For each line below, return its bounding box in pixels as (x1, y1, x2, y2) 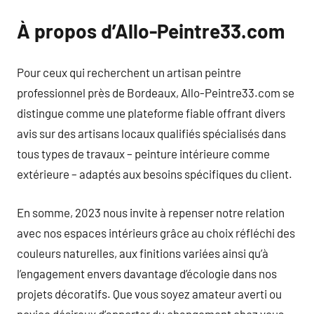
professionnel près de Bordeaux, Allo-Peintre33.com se (17, 86, 294, 100)
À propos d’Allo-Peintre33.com (17, 18, 285, 43)
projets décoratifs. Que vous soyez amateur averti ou (17, 286, 282, 301)
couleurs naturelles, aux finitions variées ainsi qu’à (17, 245, 268, 260)
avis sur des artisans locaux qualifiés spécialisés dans (17, 126, 286, 140)
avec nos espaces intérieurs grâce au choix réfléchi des (17, 225, 295, 240)
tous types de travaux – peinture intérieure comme (17, 146, 270, 161)
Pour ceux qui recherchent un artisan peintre (17, 65, 241, 79)
